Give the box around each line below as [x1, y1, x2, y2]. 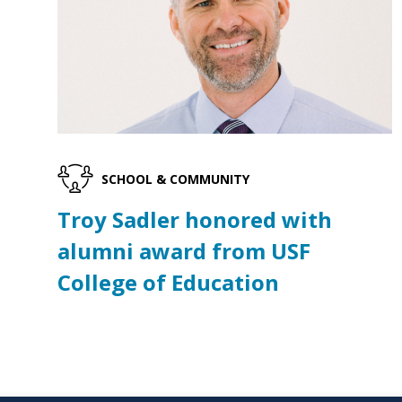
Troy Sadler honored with [57, 205, 332, 235]
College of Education [57, 267, 279, 298]
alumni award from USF [57, 236, 310, 267]
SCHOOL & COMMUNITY [100, 170, 249, 188]
